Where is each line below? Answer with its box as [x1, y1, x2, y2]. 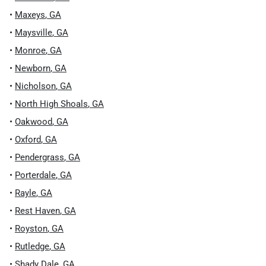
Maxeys [15, 9, 45, 20]
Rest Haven [15, 205, 60, 216]
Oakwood [15, 116, 52, 127]
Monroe [15, 45, 46, 56]
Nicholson [15, 81, 56, 91]
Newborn [15, 63, 50, 74]
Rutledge [15, 241, 49, 252]
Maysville [15, 27, 52, 38]
